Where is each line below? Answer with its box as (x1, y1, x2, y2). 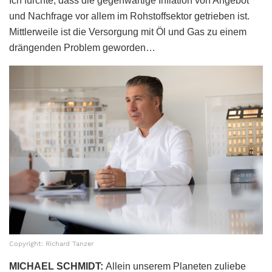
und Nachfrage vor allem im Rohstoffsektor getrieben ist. (9, 10, 250, 21)
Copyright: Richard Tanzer (9, 240, 93, 248)
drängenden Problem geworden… (9, 42, 155, 53)
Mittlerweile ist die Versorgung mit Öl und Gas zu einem (9, 26, 246, 37)
